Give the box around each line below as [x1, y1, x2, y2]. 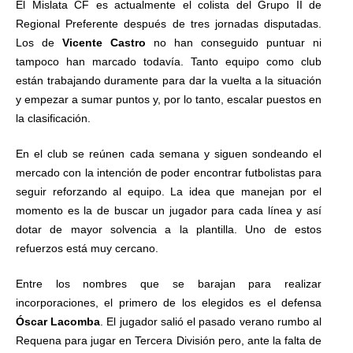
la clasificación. [16, 112, 91, 124]
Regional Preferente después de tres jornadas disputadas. [16, 17, 321, 30]
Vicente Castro [62, 36, 146, 49]
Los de [16, 36, 62, 49]
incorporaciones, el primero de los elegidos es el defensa [16, 296, 321, 309]
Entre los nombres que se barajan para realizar [16, 277, 321, 290]
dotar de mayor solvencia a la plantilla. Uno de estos [16, 223, 321, 236]
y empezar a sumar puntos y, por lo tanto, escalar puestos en [16, 93, 321, 106]
